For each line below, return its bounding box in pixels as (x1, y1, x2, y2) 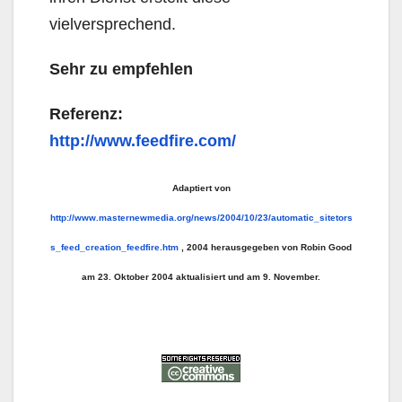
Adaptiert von (171, 183, 231, 193)
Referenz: (49, 105, 123, 123)
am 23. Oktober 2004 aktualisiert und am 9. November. (82, 272, 320, 282)
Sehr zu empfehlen (49, 60, 193, 78)
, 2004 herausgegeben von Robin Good (179, 242, 352, 252)
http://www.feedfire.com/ (49, 132, 236, 150)
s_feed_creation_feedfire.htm (50, 242, 179, 252)
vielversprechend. (49, 15, 176, 33)
